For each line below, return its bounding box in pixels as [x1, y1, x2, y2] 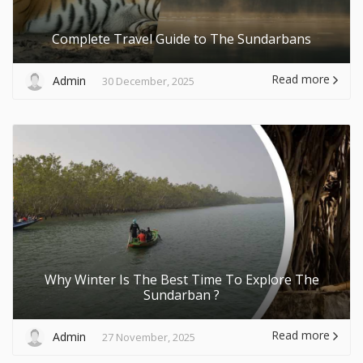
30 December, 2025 [102, 73, 194, 88]
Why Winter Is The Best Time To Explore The [44, 270, 319, 288]
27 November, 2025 [102, 329, 195, 344]
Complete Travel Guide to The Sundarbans [52, 29, 311, 48]
